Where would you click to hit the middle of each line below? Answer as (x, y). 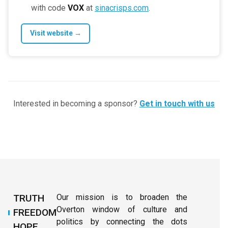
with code (49, 8)
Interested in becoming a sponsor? (75, 103)
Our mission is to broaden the (122, 197)
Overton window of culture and (122, 209)
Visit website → (55, 33)
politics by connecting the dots (122, 221)
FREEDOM (35, 212)
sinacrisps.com (122, 8)
